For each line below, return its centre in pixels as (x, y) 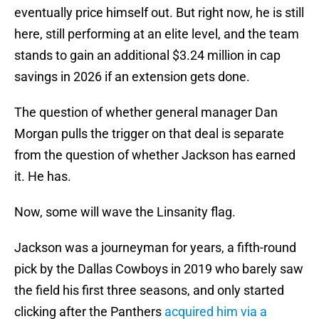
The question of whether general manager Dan (146, 113)
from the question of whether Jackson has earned (155, 155)
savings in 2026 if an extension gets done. (132, 77)
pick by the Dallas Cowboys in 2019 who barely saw (159, 269)
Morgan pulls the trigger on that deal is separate (149, 134)
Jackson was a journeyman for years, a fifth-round (155, 248)
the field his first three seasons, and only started (149, 291)
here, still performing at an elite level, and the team (157, 34)
